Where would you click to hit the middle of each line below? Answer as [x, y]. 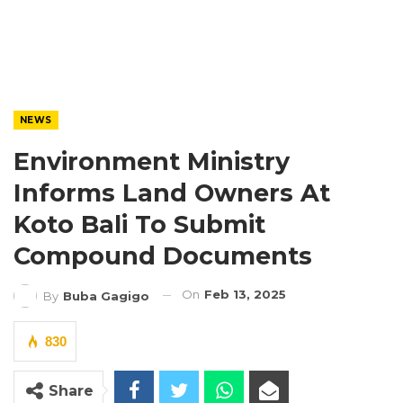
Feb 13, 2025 [245, 294]
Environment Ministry [152, 161]
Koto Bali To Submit [139, 224]
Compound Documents [166, 256]
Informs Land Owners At [172, 193]
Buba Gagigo [106, 296]
